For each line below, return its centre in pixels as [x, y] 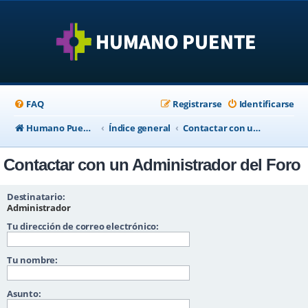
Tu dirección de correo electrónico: [83, 226]
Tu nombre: [32, 260]
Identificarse [266, 104]
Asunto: [24, 294]
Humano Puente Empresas [55, 128]
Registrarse [197, 104]
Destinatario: [36, 197]
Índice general [140, 128]
